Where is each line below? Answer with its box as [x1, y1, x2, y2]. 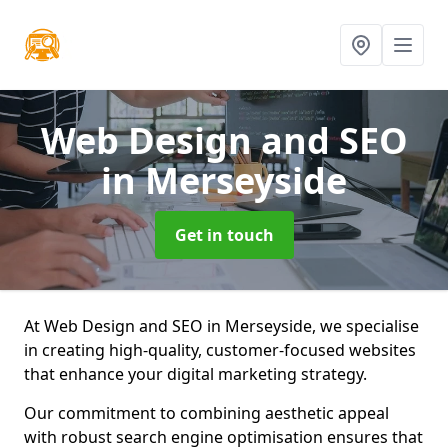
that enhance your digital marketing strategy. [24, 363, 367, 385]
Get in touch [174, 224, 274, 246]
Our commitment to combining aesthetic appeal [24, 402, 389, 424]
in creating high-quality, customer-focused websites [24, 339, 416, 361]
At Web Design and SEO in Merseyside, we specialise [24, 315, 419, 337]
